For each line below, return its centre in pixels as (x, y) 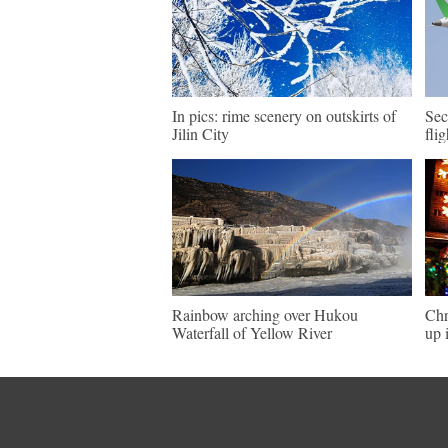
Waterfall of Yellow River (252, 332)
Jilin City (200, 133)
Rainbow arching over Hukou (265, 314)
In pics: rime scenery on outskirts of (284, 115)
